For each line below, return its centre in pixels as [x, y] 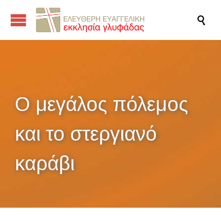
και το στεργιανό [86, 134]
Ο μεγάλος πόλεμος [101, 104]
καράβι [45, 163]
